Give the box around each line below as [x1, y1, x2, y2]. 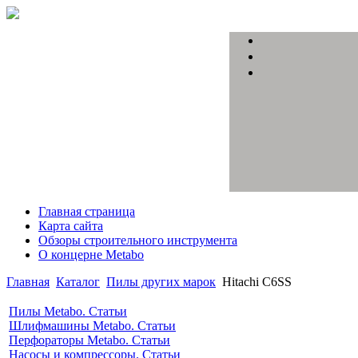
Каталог [56, 275, 100, 288]
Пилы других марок [106, 275, 216, 288]
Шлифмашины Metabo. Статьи [9, 319, 176, 332]
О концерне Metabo [38, 248, 144, 261]
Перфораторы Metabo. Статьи [9, 333, 170, 347]
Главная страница [38, 205, 135, 218]
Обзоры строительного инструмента [38, 233, 237, 247]
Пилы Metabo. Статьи [9, 304, 127, 318]
